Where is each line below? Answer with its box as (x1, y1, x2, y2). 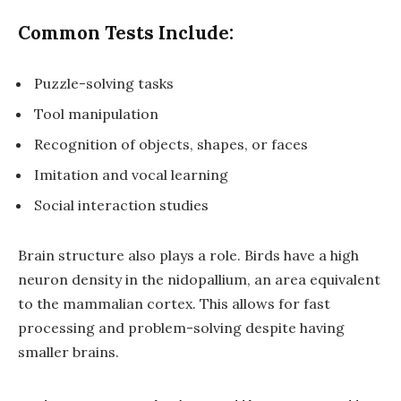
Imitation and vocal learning (34, 166, 228, 184)
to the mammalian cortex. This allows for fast (18, 294, 330, 313)
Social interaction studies (34, 196, 209, 215)
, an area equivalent (247, 270, 380, 289)
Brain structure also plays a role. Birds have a (18, 246, 330, 265)
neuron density (18, 270, 122, 289)
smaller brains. (18, 343, 119, 362)
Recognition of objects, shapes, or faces (34, 135, 308, 154)
